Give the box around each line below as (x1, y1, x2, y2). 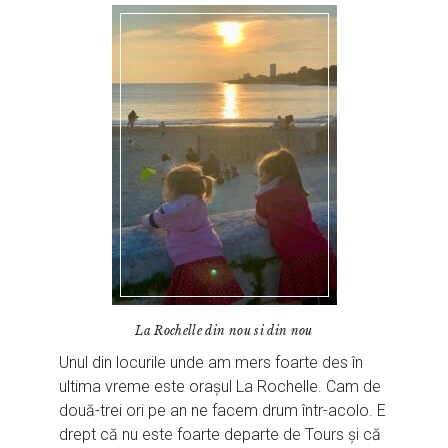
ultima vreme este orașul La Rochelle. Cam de (59, 376, 382, 396)
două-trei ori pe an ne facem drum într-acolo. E (59, 400, 387, 420)
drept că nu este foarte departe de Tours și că (59, 424, 382, 444)
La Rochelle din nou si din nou (135, 322, 313, 338)
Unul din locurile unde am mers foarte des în (59, 352, 364, 372)
